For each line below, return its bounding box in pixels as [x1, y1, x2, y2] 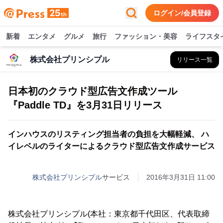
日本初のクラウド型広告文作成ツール [8, 86, 177, 97]
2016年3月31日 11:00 [146, 173, 215, 181]
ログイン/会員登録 [153, 9, 211, 17]
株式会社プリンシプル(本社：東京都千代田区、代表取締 [8, 210, 210, 218]
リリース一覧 [177, 56, 213, 63]
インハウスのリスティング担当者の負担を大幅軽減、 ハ [8, 130, 209, 138]
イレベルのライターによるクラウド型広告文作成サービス [8, 142, 215, 150]
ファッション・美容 [114, 32, 177, 40]
